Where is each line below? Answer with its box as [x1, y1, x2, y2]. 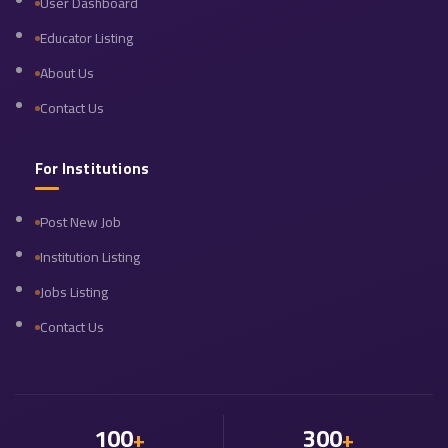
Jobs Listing [40, 279, 108, 306]
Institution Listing [40, 244, 140, 271]
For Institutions [35, 154, 150, 184]
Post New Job [40, 209, 121, 236]
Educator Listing [40, 25, 133, 52]
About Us [40, 60, 94, 87]
